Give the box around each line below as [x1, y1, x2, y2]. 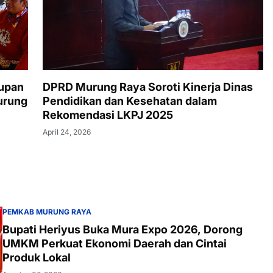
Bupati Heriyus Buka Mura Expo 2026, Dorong [2, 222, 243, 236]
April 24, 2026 [43, 127, 91, 136]
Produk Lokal [2, 250, 71, 264]
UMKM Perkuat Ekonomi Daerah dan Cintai [2, 236, 227, 250]
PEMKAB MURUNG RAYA [2, 207, 91, 216]
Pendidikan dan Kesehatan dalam [43, 94, 217, 107]
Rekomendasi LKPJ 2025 [43, 108, 173, 121]
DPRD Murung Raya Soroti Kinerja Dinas [43, 80, 253, 93]
